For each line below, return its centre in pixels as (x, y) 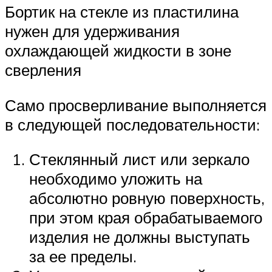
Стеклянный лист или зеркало (139, 159)
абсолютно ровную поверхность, (147, 198)
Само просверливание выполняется (136, 105)
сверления (43, 70)
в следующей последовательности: (132, 124)
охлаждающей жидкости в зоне (118, 51)
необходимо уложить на (116, 179)
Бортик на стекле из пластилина (122, 12)
